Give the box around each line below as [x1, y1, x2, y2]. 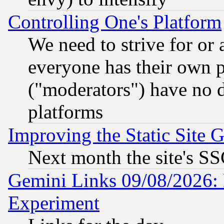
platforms [28, 100, 103, 122]
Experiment [8, 191, 99, 213]
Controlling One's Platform [8, 10, 221, 32]
